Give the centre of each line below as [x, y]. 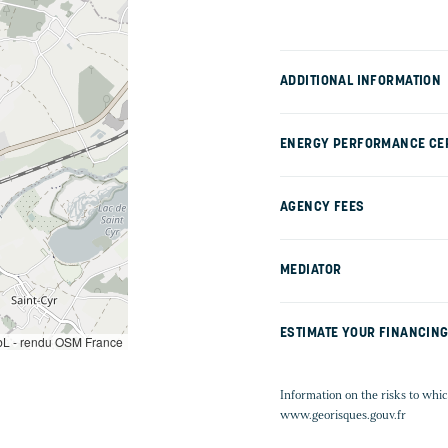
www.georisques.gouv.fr [343, 415]
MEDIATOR [311, 271]
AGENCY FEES [322, 208]
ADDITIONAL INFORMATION [361, 82]
